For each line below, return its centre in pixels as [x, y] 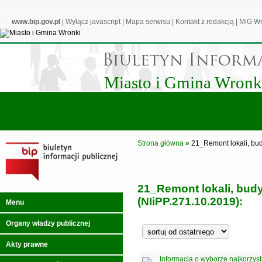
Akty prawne [27, 244]
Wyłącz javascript [93, 22]
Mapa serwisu [148, 22]
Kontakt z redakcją [205, 22]
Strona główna [161, 143]
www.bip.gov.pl [36, 22]
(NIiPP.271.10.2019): [190, 201]
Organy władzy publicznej [48, 223]
